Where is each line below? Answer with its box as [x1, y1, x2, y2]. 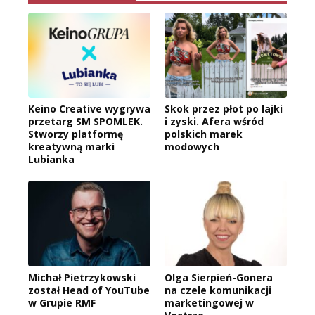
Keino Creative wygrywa [28, 102, 150, 116]
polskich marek [165, 127, 243, 141]
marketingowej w [165, 296, 254, 310]
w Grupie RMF [28, 296, 96, 310]
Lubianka [28, 153, 75, 167]
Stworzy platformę [28, 127, 123, 141]
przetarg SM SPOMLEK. [28, 115, 143, 129]
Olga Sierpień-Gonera [165, 271, 273, 285]
